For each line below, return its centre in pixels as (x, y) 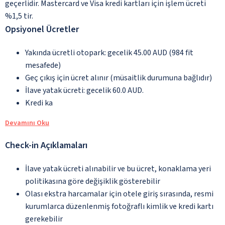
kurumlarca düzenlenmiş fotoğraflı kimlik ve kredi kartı (119, 206)
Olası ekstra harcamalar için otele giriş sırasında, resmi (119, 194)
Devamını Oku (27, 123)
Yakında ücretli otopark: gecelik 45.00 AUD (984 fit (109, 52)
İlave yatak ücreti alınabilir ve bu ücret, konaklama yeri (118, 168)
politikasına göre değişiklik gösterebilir (93, 181)
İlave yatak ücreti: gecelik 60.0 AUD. (84, 90)
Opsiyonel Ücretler (42, 29)
